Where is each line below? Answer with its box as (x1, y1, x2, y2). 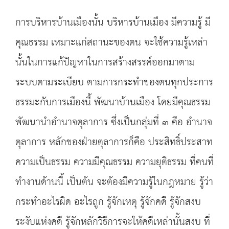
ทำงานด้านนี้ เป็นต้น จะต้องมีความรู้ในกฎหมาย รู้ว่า (15, 173, 213, 192)
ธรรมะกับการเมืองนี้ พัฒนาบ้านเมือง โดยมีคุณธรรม (15, 93, 211, 112)
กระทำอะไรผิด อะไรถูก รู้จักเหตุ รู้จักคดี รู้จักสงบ (15, 193, 201, 212)
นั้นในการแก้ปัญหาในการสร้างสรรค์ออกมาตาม (15, 53, 195, 72)
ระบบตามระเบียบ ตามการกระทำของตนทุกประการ (15, 73, 213, 92)
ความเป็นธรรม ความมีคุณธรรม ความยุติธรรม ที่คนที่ (15, 153, 214, 172)
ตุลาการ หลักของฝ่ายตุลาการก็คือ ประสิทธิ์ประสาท (15, 133, 213, 152)
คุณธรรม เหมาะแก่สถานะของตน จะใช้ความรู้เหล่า (15, 33, 208, 52)
